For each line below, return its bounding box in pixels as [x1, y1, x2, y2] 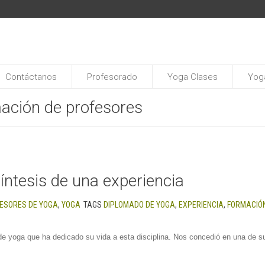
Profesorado [87, 72, 137, 82]
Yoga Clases [167, 72, 218, 82]
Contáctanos [5, 72, 57, 82]
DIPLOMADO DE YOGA [104, 199, 175, 209]
